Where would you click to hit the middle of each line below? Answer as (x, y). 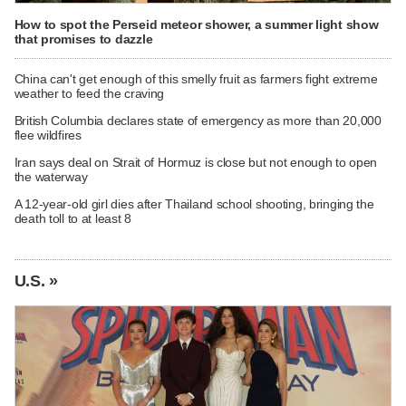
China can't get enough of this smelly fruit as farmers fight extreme (196, 78)
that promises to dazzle (83, 39)
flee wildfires (48, 135)
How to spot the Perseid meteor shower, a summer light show (196, 25)
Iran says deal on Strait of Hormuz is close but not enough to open (196, 162)
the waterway (51, 176)
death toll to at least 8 (72, 218)
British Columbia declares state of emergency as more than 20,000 (198, 120)
